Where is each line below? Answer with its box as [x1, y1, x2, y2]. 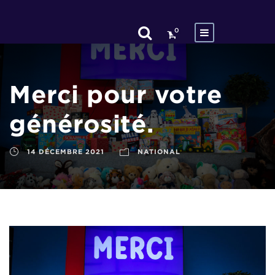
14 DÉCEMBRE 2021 [27, 148, 104, 155]
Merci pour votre [9, 80, 222, 108]
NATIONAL [137, 148, 180, 155]
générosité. [9, 110, 154, 137]
